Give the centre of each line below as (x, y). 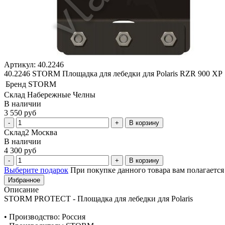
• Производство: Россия (45, 216)
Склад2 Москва (31, 132)
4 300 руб (20, 150)
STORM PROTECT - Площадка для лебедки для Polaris (98, 198)
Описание (21, 189)
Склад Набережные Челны (50, 94)
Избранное (24, 180)
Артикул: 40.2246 (34, 64)
